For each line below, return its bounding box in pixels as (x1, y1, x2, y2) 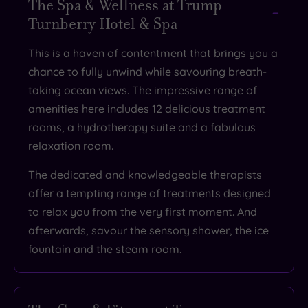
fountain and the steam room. (28, 241, 181, 256)
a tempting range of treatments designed (56, 186, 271, 200)
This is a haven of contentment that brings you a (28, 45, 278, 60)
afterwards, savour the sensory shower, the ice (28, 223, 269, 237)
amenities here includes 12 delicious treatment (28, 101, 265, 115)
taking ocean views (28, 82, 127, 97)
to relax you (28, 204, 89, 219)
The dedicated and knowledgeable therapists (28, 167, 262, 181)
